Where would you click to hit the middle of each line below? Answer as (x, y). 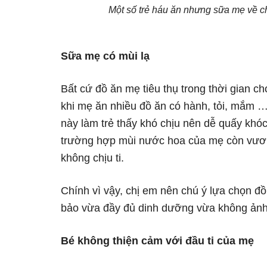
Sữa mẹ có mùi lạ (105, 56)
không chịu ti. (92, 158)
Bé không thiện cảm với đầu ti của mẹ (157, 241)
